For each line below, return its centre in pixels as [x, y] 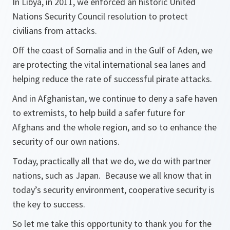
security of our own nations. [66, 141]
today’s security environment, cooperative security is [113, 190]
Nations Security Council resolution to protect [100, 16]
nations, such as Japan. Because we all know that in [112, 175]
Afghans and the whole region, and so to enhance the [114, 127]
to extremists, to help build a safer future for [99, 113]
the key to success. [50, 204]
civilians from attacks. [56, 31]
